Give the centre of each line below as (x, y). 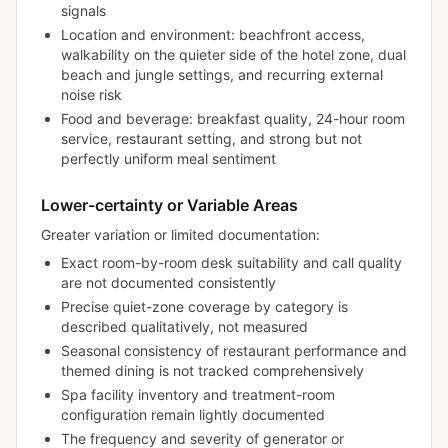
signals (83, 10)
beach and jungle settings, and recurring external (222, 74)
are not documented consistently (168, 282)
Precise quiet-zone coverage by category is (204, 306)
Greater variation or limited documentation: (180, 234)
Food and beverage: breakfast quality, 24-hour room (233, 118)
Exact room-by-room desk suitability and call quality (231, 262)
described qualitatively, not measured (184, 326)
